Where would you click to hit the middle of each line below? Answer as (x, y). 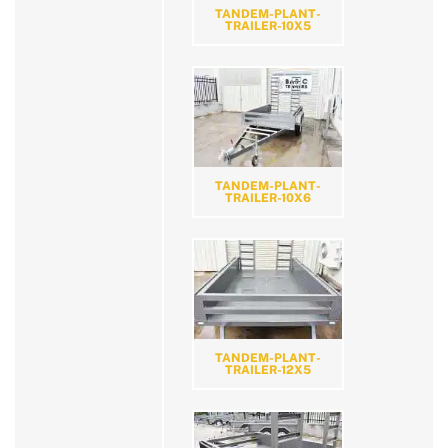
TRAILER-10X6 (268, 198)
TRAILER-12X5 (268, 370)
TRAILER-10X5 (268, 26)
